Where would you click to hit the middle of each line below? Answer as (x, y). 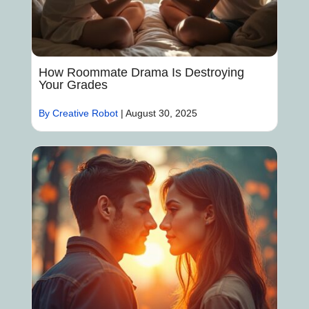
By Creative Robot (78, 113)
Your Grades (73, 85)
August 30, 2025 (161, 113)
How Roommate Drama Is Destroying (141, 73)
